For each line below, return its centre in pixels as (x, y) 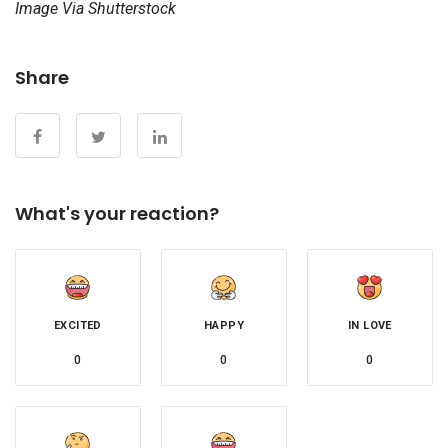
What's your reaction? (117, 214)
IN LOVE (370, 326)
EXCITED (78, 326)
